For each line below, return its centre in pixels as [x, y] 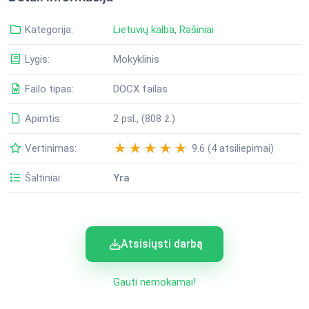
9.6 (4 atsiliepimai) [231, 148]
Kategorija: [48, 29]
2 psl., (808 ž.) [144, 118]
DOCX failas [140, 89]
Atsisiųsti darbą [162, 243]
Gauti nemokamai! [154, 282]
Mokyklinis [136, 59]
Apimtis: [42, 118]
